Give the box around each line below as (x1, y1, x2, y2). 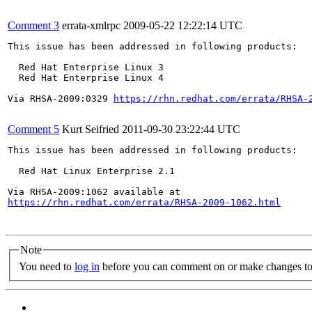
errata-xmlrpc (62, 19, 120, 31)
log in (75, 260, 100, 272)
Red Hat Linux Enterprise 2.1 (8, 166, 175, 176)
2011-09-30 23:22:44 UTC (122, 123, 240, 135)
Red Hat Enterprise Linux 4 (8, 72, 164, 83)
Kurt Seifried (62, 123, 119, 135)
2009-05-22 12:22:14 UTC (123, 19, 242, 31)
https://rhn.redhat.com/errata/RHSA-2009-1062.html (8, 197, 281, 208)
